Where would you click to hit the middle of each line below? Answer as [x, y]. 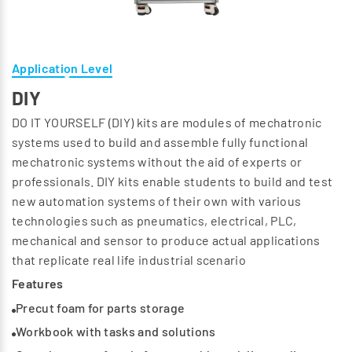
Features [38, 284]
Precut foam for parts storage [101, 308]
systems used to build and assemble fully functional [160, 142]
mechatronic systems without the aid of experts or [157, 162]
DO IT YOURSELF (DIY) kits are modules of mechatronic [167, 123]
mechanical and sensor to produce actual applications [166, 240]
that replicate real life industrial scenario [129, 260]
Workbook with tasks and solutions [116, 332]
